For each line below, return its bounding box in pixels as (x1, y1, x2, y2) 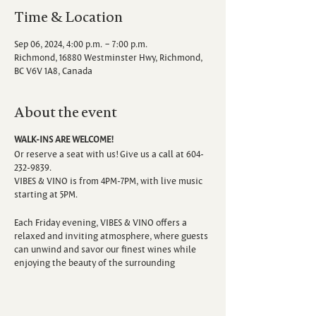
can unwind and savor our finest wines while (14, 242, 196, 255)
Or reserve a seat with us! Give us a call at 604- (14, 147, 204, 160)
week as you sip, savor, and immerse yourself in (14, 282, 207, 296)
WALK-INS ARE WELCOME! (14, 132, 113, 145)
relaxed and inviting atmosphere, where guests (14, 229, 208, 242)
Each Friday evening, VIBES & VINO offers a (14, 215, 187, 229)
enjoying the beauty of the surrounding (14, 255, 175, 269)
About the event (14, 103, 117, 121)
